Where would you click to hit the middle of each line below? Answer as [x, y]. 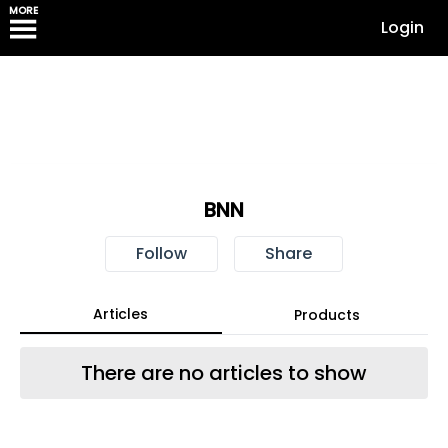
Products [326, 315]
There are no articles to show [223, 373]
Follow [161, 253]
